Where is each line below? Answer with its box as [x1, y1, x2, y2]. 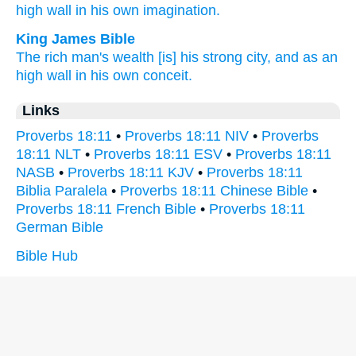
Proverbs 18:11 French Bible [16, 201, 196, 217]
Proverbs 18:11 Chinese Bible [120, 183, 308, 199]
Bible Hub [16, 248, 78, 264]
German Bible [16, 219, 103, 235]
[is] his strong [158, 49, 242, 65]
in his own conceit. [75, 68, 192, 83]
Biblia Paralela [16, 183, 107, 199]
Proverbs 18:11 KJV [68, 164, 194, 180]
